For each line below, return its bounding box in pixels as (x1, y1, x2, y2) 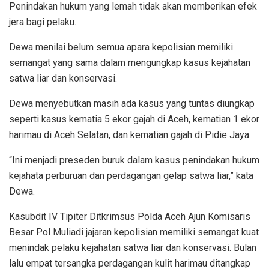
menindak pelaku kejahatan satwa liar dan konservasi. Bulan (9, 241, 256, 253)
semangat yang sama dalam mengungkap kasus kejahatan (9, 56, 250, 68)
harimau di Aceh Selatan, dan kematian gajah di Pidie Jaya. (9, 128, 251, 141)
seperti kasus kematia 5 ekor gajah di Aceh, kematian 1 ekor (9, 113, 259, 125)
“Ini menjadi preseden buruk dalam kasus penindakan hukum (9, 154, 259, 166)
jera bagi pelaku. (9, 16, 76, 28)
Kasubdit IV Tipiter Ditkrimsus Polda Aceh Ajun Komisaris (9, 210, 250, 222)
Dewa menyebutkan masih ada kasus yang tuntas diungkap (9, 97, 255, 109)
